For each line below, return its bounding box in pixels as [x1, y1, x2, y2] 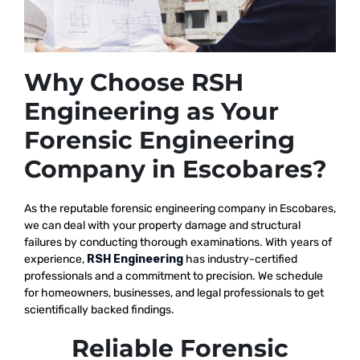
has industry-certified [183, 252, 297, 266]
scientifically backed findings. [24, 302, 174, 317]
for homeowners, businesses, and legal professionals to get [24, 285, 324, 300]
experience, [24, 252, 87, 266]
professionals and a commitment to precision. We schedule [24, 268, 323, 283]
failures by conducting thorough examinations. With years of [24, 235, 332, 249]
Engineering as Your [24, 96, 279, 126]
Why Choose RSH [24, 67, 243, 97]
